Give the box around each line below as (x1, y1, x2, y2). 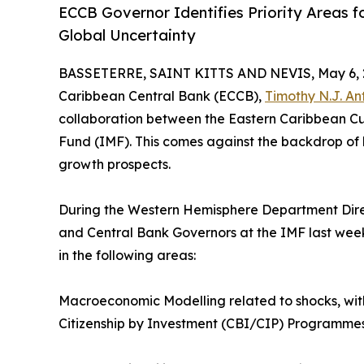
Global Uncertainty (58, 26, 196, 45)
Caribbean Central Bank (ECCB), (58, 88, 265, 105)
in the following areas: (58, 247, 196, 264)
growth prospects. (58, 156, 171, 173)
